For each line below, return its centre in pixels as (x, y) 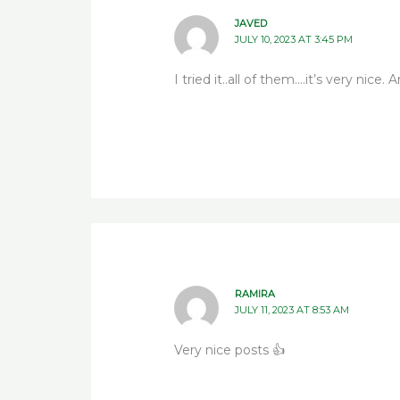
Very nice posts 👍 (230, 350)
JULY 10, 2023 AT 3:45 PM (293, 39)
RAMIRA (254, 294)
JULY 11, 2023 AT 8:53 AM (292, 310)
